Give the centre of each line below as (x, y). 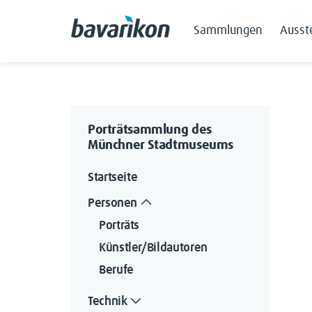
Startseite (113, 178)
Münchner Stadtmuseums (161, 145)
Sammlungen (228, 31)
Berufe (116, 270)
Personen (113, 203)
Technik (108, 302)
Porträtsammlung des (150, 130)
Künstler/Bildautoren (153, 248)
